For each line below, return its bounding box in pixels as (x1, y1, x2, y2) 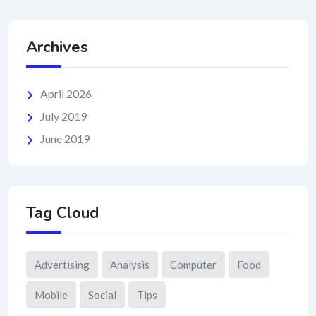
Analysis (110, 257, 150, 271)
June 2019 (40, 131, 90, 145)
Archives (26, 36, 88, 58)
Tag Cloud (26, 202, 99, 224)
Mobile (35, 288, 68, 301)
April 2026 (40, 86, 92, 100)
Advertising (35, 257, 90, 271)
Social (88, 288, 116, 301)
